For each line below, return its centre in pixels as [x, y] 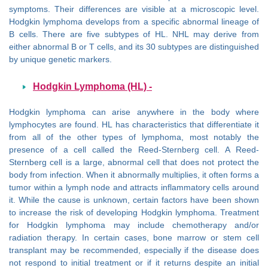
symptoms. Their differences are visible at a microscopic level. [134, 9]
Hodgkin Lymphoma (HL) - [92, 86]
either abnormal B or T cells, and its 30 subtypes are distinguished [134, 47]
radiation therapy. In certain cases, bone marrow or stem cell [134, 238]
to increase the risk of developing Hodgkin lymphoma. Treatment [134, 213]
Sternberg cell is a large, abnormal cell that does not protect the [134, 162]
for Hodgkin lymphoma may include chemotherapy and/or [134, 225]
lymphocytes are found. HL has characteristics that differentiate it [134, 125]
